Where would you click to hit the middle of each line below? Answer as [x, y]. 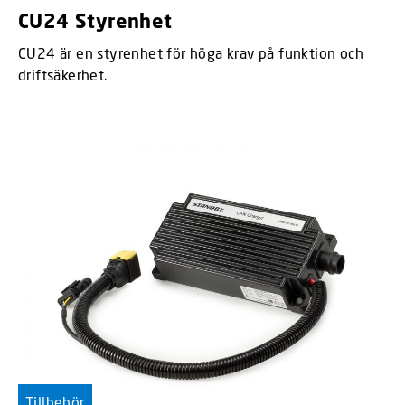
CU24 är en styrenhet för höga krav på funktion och [191, 53]
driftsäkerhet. [63, 75]
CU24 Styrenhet [95, 20]
